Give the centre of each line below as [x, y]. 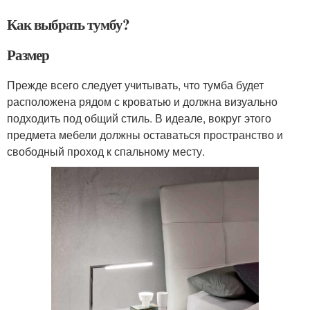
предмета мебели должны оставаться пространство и [145, 134]
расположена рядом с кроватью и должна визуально [142, 101]
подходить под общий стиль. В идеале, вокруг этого [139, 118]
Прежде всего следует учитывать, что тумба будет [135, 84]
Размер [28, 54]
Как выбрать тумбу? [69, 24]
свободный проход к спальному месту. [106, 151]
